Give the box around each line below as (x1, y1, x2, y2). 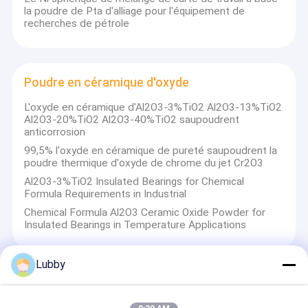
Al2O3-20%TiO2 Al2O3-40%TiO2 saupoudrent (24, 113, 240, 126)
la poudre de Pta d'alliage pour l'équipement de (24, 5, 245, 18)
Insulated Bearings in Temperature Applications (24, 218, 247, 231)
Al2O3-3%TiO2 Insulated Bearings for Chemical (24, 175, 245, 188)
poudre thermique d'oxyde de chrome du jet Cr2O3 (24, 157, 264, 170)
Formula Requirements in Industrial (24, 187, 187, 200)
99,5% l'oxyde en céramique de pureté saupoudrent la (24, 144, 278, 157)
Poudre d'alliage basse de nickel (24, 276, 202, 291)
